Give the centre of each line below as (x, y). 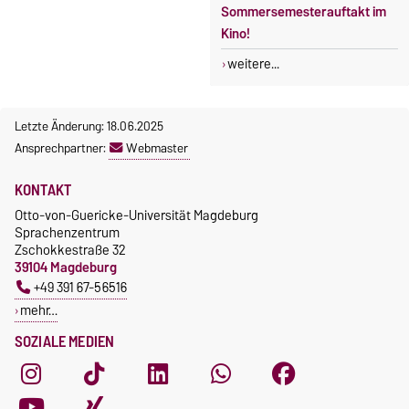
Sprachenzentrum (67, 232)
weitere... (253, 63)
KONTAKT (43, 189)
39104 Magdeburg (66, 267)
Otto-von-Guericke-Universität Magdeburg (136, 215)
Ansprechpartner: (62, 147)
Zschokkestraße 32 (70, 249)
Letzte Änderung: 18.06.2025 (89, 126)
